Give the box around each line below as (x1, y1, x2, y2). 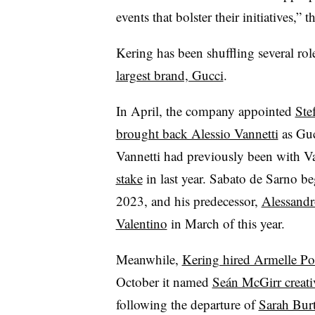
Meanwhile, (115, 250, 182, 268)
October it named (115, 272, 212, 290)
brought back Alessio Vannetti (115, 124, 278, 142)
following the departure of (115, 295, 259, 313)
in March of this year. (167, 214, 285, 232)
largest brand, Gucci (115, 65, 224, 84)
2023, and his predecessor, (115, 191, 262, 210)
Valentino (115, 214, 167, 232)
